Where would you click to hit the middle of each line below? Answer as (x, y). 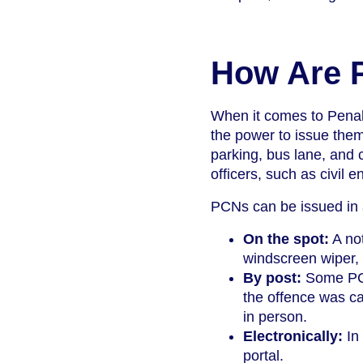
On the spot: (286, 239)
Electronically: (293, 337)
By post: (272, 278)
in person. (275, 317)
